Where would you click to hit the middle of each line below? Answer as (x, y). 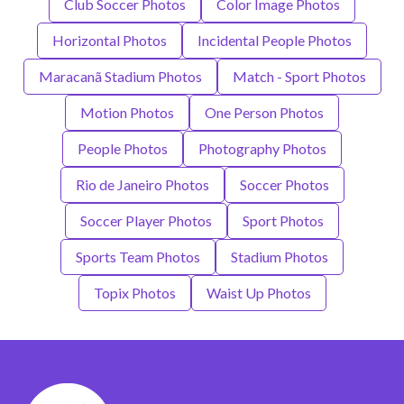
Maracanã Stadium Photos (120, 76)
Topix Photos (134, 292)
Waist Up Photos (258, 292)
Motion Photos (127, 112)
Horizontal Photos (110, 40)
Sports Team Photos (138, 256)
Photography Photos (262, 148)
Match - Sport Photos (299, 76)
